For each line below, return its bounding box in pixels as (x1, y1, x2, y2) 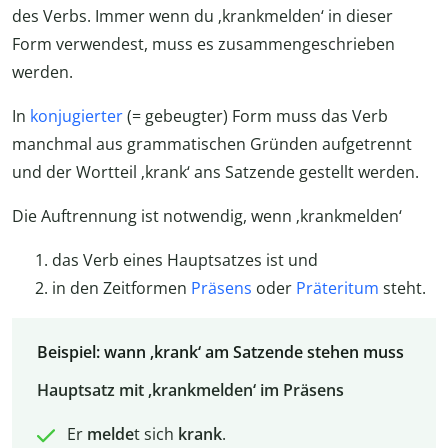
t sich (133, 423, 178, 446)
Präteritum (296, 277, 379, 300)
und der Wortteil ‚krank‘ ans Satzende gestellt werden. (12, 161, 419, 184)
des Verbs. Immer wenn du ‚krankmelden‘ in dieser (12, 5, 393, 28)
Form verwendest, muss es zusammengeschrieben (12, 33, 395, 56)
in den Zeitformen (52, 277, 191, 300)
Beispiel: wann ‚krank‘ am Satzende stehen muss (36, 341, 404, 364)
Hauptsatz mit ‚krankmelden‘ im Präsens (36, 379, 344, 402)
